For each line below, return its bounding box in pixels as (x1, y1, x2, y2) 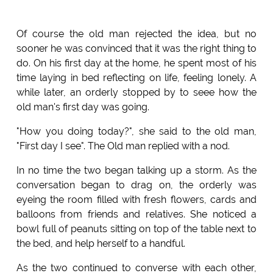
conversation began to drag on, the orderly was (16, 179, 257, 191)
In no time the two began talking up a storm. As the (16, 164, 257, 176)
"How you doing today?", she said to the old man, (16, 125, 257, 137)
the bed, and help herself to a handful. (16, 237, 185, 249)
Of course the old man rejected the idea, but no (16, 27, 257, 40)
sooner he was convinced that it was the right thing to (16, 42, 257, 54)
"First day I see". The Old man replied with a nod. (16, 140, 230, 152)
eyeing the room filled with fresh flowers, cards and (16, 193, 257, 205)
